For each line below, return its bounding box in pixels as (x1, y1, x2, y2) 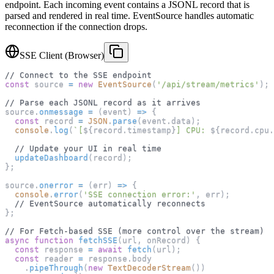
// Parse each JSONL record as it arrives (5, 98, 201, 108)
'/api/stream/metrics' (157, 80, 259, 89)
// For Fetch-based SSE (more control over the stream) (5, 226, 264, 236)
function (34, 235, 73, 245)
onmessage (39, 107, 83, 117)
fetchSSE (78, 235, 117, 245)
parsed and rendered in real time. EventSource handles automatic (5, 10, 254, 21)
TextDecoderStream (108, 263, 191, 273)
